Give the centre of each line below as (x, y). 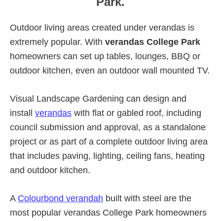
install (22, 113)
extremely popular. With (57, 42)
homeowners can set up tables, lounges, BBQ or (105, 56)
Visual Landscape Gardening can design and (98, 98)
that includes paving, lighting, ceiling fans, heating (107, 156)
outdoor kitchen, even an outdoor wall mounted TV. (110, 70)
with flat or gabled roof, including (136, 113)
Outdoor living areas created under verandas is (102, 27)
